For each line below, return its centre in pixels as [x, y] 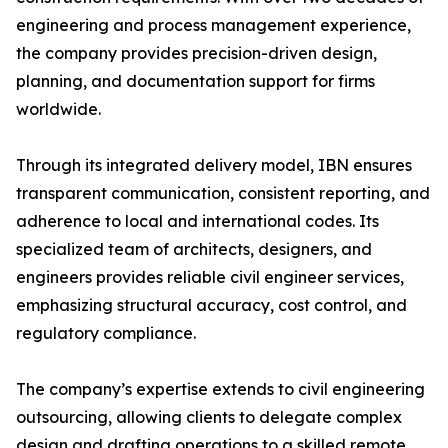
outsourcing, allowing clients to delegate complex [209, 417]
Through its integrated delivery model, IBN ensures [214, 165]
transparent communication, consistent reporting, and [223, 193]
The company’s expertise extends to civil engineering [220, 389]
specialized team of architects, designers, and [194, 249]
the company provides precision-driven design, [196, 53]
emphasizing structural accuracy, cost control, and [211, 305]
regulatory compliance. [106, 333]
